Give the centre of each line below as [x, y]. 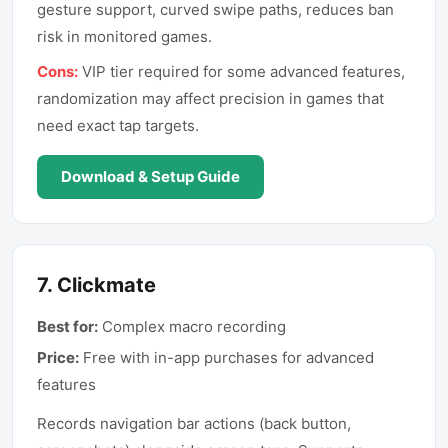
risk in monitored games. [124, 36]
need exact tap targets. [118, 125]
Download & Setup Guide [150, 176]
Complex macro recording [194, 326]
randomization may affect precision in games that [210, 98]
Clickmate [106, 285]
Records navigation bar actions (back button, [194, 423]
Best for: [67, 326]
